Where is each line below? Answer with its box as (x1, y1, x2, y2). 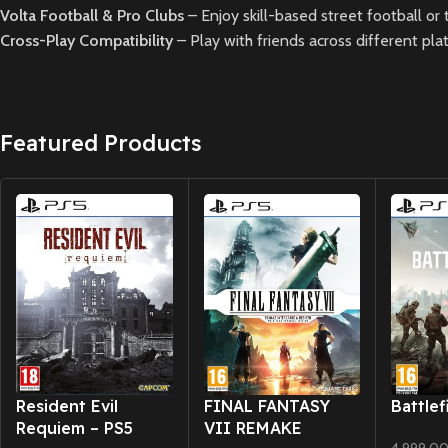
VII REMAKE (203, 418, 302, 439)
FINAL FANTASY (203, 396, 330, 417)
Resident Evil (16, 396, 118, 417)
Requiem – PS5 (16, 418, 133, 439)
